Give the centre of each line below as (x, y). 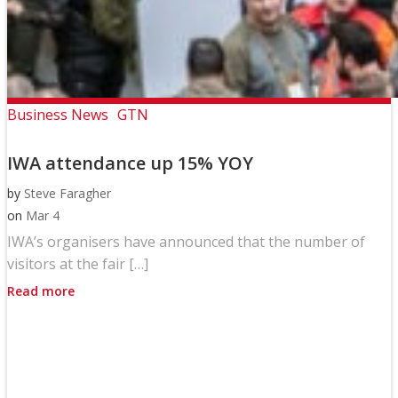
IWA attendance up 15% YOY (130, 163)
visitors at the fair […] (78, 264)
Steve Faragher (68, 194)
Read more (41, 291)
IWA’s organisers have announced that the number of (186, 242)
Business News (58, 114)
